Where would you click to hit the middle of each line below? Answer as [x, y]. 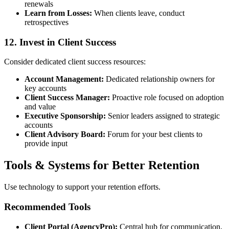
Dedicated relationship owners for [159, 79]
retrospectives [47, 22]
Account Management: [64, 79]
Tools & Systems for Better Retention [102, 165]
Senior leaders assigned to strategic [163, 116]
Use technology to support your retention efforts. [82, 187]
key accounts [45, 88]
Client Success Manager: [67, 98]
